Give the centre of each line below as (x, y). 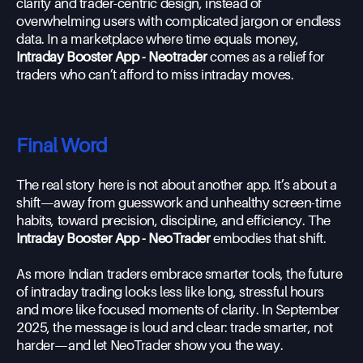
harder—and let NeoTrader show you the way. (150, 345)
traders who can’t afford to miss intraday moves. (155, 75)
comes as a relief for (266, 57)
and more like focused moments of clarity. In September (178, 310)
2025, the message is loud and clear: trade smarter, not (175, 327)
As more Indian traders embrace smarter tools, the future (179, 274)
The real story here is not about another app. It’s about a (177, 185)
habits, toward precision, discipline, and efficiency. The (173, 220)
